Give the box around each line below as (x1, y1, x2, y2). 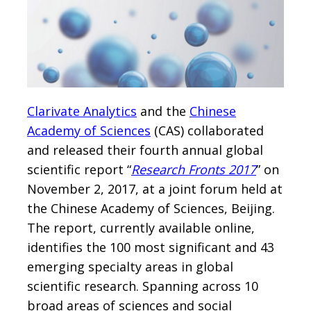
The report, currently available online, (27, 219, 255, 237)
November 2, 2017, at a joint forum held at (27, 180, 283, 198)
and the (137, 103, 190, 120)
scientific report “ (27, 161, 131, 178)
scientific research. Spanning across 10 (27, 278, 258, 295)
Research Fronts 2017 (131, 161, 256, 178)
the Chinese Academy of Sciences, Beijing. (27, 200, 275, 217)
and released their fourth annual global (27, 142, 263, 159)
